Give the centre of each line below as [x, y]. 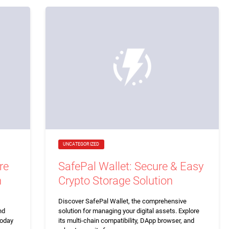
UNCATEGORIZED [81, 144]
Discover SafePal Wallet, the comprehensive [122, 201]
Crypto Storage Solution [115, 180]
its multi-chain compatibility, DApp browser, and [126, 220]
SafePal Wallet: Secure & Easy [131, 166]
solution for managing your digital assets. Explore [129, 211]
